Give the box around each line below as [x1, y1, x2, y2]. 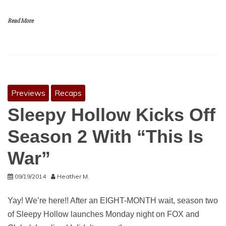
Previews [11, 88, 45, 98]
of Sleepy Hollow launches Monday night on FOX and [8, 210, 199, 218]
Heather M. [57, 173, 89, 180]
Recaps [54, 88, 82, 98]
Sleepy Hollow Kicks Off [8, 104, 215, 125]
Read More [8, 17, 33, 25]
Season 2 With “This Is [8, 126, 203, 147]
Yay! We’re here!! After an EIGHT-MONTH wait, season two [8, 196, 218, 205]
